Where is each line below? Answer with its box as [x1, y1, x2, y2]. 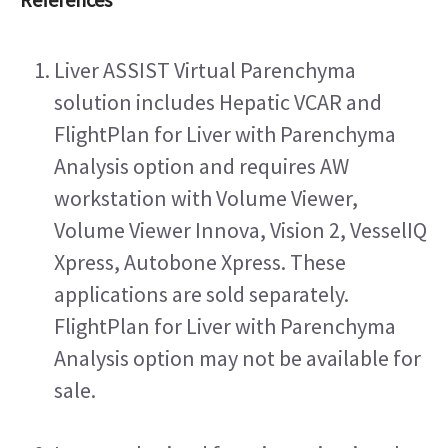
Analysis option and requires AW [54, 151, 349, 180]
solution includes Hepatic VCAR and [54, 87, 382, 116]
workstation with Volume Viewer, [54, 183, 358, 212]
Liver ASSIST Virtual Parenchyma [54, 55, 356, 84]
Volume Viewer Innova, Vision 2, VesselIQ [54, 215, 427, 244]
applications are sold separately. [54, 279, 349, 308]
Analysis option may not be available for [54, 343, 421, 372]
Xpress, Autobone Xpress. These [54, 247, 346, 276]
